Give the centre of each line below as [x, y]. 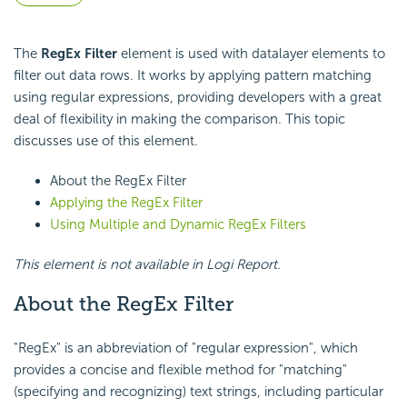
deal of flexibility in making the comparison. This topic [179, 119]
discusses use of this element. [106, 141]
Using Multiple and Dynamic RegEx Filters [178, 225]
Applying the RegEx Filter [126, 203]
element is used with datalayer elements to [251, 54]
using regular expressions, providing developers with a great [198, 98]
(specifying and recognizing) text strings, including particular [199, 391]
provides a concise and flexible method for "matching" [180, 369]
